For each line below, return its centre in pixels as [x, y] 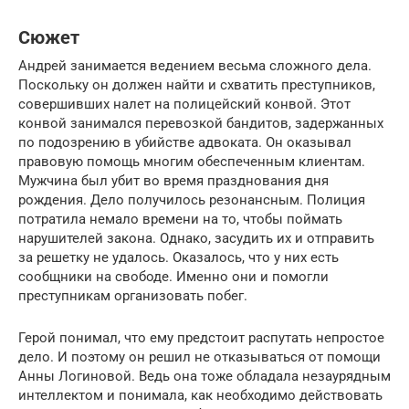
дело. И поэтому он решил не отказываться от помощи [199, 357]
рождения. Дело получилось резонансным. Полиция [192, 200]
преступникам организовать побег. [133, 296]
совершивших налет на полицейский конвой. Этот [184, 104]
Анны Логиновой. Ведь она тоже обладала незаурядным [204, 376]
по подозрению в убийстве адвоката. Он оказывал [185, 142]
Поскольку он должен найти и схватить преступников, [197, 85]
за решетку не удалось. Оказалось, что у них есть [178, 257]
